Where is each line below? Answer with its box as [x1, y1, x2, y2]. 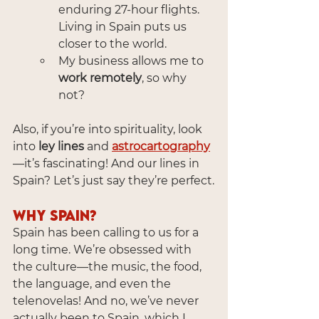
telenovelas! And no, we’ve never [13, 293, 202, 308]
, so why [142, 70, 189, 85]
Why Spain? [13, 206, 97, 224]
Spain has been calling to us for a [13, 225, 202, 239]
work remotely [58, 70, 142, 85]
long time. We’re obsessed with [13, 242, 194, 256]
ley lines [38, 139, 84, 153]
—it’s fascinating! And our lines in [13, 156, 202, 170]
